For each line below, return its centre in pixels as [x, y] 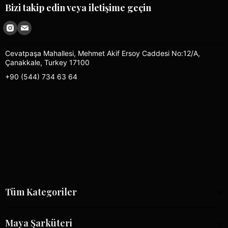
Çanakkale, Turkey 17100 [47, 63]
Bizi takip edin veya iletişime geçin [78, 8]
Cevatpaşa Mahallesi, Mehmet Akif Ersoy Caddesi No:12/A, [103, 53]
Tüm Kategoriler [41, 192]
